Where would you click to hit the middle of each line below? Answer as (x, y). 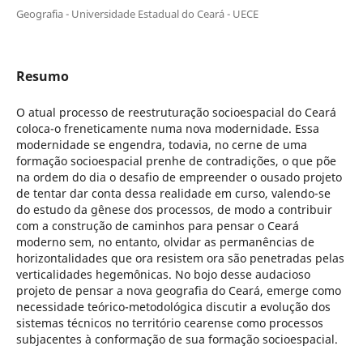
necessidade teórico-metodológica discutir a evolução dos (173, 306)
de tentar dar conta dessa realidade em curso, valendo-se (173, 193)
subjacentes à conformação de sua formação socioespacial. (177, 339)
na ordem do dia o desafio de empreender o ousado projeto (179, 177)
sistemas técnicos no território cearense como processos (169, 322)
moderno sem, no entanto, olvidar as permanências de (165, 241)
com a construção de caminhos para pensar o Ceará (157, 225)
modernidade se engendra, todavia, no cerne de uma (161, 144)
